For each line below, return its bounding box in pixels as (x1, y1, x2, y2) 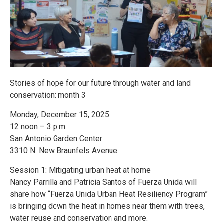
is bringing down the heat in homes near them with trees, (10, 201, 205, 211)
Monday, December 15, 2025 (10, 110, 109, 119)
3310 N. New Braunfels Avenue (10, 145, 117, 155)
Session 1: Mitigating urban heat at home (10, 165, 151, 175)
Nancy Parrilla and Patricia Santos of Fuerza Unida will (10, 177, 197, 187)
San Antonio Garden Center (10, 133, 102, 143)
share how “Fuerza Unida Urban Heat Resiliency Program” (10, 189, 208, 199)
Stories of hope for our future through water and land (10, 78, 191, 88)
